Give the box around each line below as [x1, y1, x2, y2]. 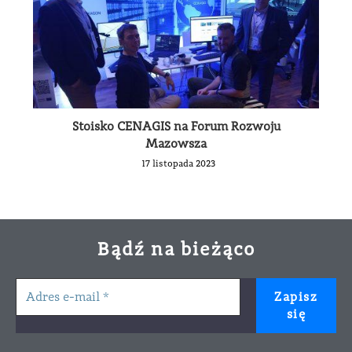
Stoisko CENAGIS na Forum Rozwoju [71, 119, 280, 134]
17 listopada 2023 [141, 157, 215, 170]
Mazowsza [145, 136, 207, 152]
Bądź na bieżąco [97, 237, 255, 261]
